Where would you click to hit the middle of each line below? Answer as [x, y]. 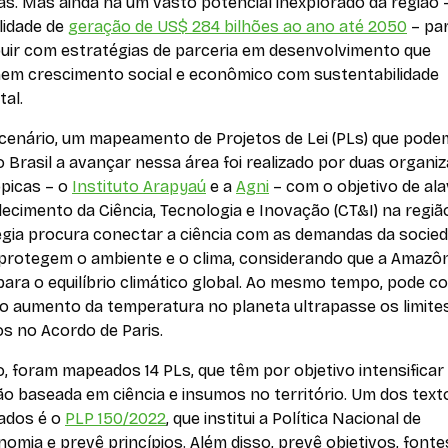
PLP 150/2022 [115, 419]
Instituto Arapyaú [139, 187]
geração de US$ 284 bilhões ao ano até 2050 [237, 27]
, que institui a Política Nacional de [293, 419]
